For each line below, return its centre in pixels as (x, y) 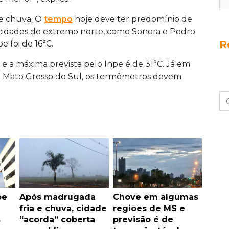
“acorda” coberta (57, 220)
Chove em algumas (155, 197)
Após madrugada (58, 197)
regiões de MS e (149, 209)
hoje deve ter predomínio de (132, 19)
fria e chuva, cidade (63, 209)
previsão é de (143, 220)
